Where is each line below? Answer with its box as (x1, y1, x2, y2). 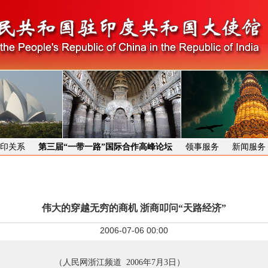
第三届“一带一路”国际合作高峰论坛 (38, 142, 172, 151)
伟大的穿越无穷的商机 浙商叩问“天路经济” (42, 203, 226, 213)
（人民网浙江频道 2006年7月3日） (54, 258, 185, 267)
